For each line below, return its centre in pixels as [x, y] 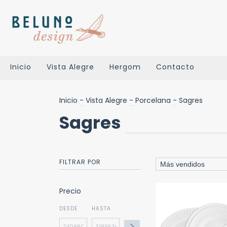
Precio [70, 191]
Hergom [125, 67]
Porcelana [153, 100]
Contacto [175, 67]
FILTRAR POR [80, 162]
